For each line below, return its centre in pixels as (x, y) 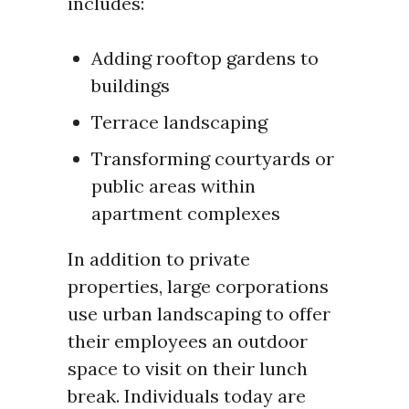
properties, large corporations (198, 287)
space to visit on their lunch (188, 369)
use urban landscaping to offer (199, 314)
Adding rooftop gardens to (205, 58)
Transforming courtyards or (213, 159)
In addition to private (159, 259)
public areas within (173, 186)
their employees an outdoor (188, 341)
